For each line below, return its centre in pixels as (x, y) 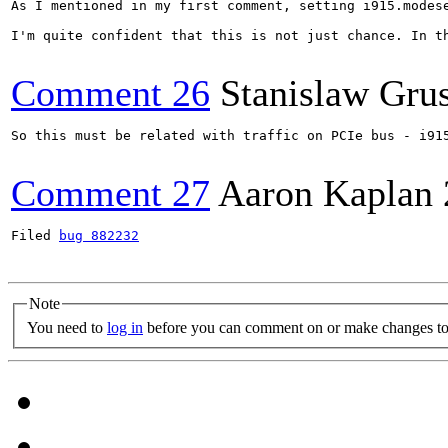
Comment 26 (110, 93)
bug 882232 (99, 235)
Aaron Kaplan (325, 193)
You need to (67, 327)
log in (125, 327)
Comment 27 (110, 193)
